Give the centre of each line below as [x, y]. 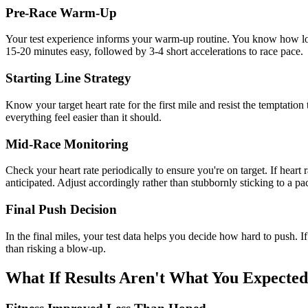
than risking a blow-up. [56, 248]
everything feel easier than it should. [84, 117]
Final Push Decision [61, 209]
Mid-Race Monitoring [67, 144]
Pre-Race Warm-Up [61, 12]
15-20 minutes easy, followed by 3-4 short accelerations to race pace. [154, 52]
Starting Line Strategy [68, 78]
